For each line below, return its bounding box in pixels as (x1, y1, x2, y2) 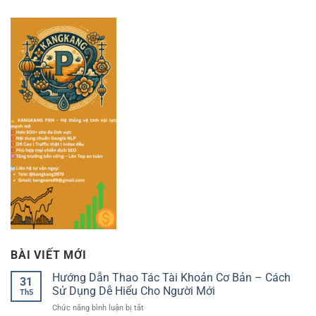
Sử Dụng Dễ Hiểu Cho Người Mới (52, 284, 215, 298)
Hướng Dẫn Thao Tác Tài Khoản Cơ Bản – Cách (52, 270, 291, 284)
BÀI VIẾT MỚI (11, 248, 87, 262)
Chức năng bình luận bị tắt (52, 303, 144, 312)
